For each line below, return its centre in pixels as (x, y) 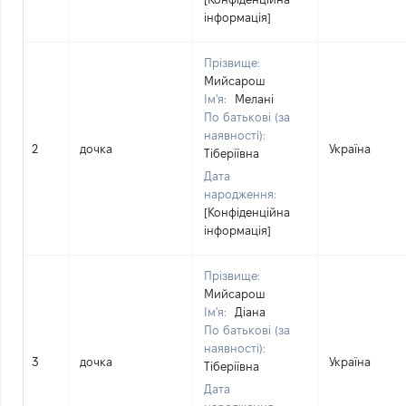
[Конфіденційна (247, 212)
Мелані (254, 99)
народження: (240, 194)
